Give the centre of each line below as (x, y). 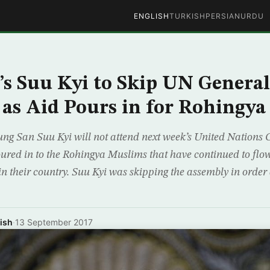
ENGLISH (151, 16)
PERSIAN (223, 16)
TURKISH (187, 16)
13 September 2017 (54, 222)
